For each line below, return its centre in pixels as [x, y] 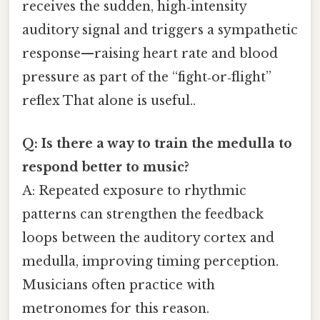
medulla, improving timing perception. [150, 261]
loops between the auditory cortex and [148, 237]
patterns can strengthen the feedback [143, 214]
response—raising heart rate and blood [150, 54]
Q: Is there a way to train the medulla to [157, 143]
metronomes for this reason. [116, 308]
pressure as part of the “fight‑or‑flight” [147, 77]
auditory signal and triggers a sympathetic [160, 30]
